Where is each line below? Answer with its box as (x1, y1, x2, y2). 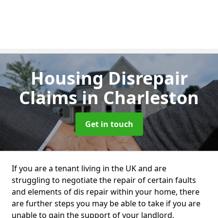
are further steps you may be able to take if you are (12, 198, 200, 209)
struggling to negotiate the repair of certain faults (12, 175, 196, 185)
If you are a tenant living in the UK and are (12, 163, 166, 174)
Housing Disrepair (30, 66, 188, 90)
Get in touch (85, 119, 133, 129)
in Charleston (82, 86, 199, 109)
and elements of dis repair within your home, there (12, 186, 200, 197)
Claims (19, 86, 82, 109)
